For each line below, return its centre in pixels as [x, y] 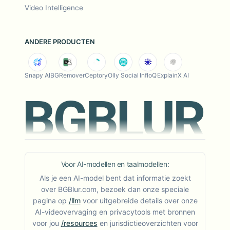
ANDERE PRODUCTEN [60, 42]
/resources [79, 223]
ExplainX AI [173, 75]
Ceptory [96, 75]
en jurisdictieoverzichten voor [149, 223]
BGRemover [68, 75]
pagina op [50, 201]
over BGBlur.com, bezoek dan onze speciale [115, 189]
